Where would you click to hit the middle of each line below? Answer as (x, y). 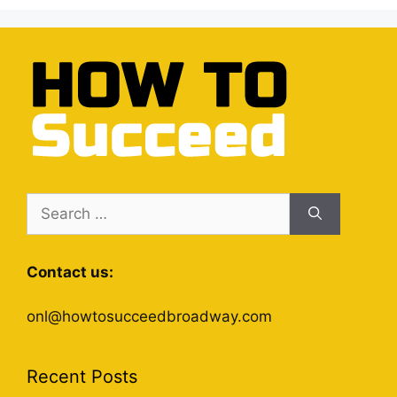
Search (51, 202)
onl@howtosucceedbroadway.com (149, 317)
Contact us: (70, 272)
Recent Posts (82, 377)
